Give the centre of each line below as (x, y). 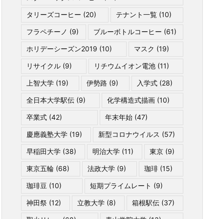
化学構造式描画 (131, 100)
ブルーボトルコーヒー (127, 32)
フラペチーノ (47, 32)
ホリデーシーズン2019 (62, 49)
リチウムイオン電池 (124, 66)
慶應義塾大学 (47, 134)
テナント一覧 (136, 14)
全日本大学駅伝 (50, 100)
